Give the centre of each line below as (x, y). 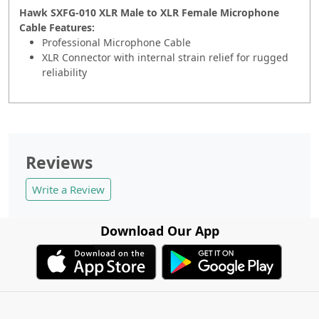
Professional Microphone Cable (118, 42)
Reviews (59, 162)
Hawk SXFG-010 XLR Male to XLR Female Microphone (149, 12)
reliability (64, 72)
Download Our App (159, 230)
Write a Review (68, 189)
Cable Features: (57, 27)
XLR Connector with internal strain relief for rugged (165, 57)
